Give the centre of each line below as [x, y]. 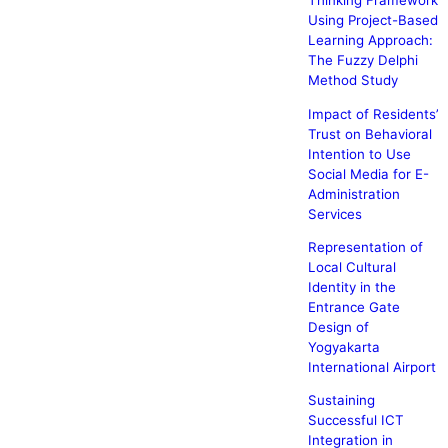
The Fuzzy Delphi [362, 60]
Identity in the [351, 286]
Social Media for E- [368, 173]
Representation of [365, 246]
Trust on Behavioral [369, 133]
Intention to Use [359, 153]
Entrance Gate [353, 306]
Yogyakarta [343, 346]
